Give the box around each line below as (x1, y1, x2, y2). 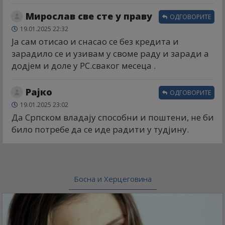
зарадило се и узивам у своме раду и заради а (12, 47, 209, 59)
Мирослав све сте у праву (26, 10, 152, 22)
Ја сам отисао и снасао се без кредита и (12, 35, 179, 47)
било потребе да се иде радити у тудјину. (12, 123, 189, 135)
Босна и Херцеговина (73, 173, 152, 184)
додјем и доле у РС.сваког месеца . (12, 59, 156, 71)
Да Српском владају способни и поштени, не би (12, 111, 214, 123)
